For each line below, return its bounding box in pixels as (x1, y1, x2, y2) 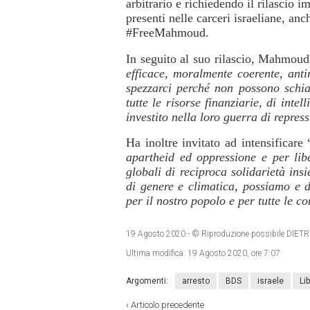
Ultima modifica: (126, 248, 188, 259)
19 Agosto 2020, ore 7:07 (188, 248, 280, 259)
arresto (182, 276, 210, 286)
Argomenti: (126, 276, 168, 286)
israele (257, 276, 284, 286)
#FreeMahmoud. (126, 26, 209, 40)
